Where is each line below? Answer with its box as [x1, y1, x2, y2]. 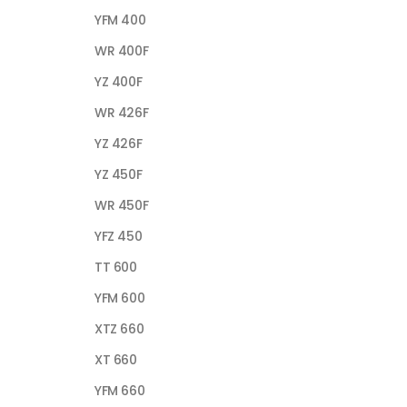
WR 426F [94, 103, 149, 122]
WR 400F [94, 41, 149, 60]
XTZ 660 [94, 319, 144, 338]
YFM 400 [94, 10, 146, 29]
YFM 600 [94, 288, 145, 307]
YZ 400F [94, 72, 143, 91]
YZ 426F [94, 134, 143, 153]
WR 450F [94, 195, 149, 214]
